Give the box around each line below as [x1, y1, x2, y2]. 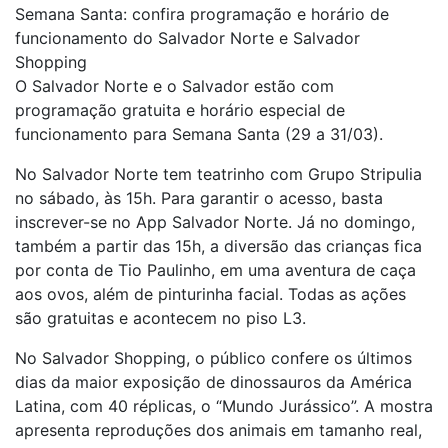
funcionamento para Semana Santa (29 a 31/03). [15, 124, 383, 144]
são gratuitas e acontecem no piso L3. [15, 308, 306, 328]
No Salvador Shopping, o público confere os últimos [15, 348, 412, 368]
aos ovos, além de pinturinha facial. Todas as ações [15, 284, 406, 304]
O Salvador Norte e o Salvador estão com [15, 76, 334, 96]
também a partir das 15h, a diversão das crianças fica [15, 236, 422, 256]
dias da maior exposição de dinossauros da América [15, 372, 412, 392]
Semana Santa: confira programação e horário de [15, 4, 389, 24]
